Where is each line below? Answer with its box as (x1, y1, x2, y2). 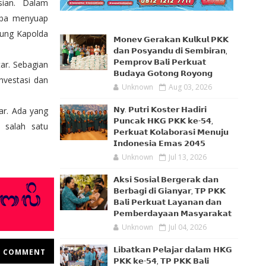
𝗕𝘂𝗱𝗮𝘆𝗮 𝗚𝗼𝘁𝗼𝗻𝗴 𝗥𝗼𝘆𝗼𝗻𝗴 (113, 68, 213, 78)
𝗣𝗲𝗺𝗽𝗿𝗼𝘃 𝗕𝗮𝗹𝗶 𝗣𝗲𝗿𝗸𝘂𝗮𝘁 (113, 57, 206, 67)
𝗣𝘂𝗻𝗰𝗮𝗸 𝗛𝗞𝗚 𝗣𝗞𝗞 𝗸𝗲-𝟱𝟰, (113, 116, 213, 126)
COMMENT (3, 247, 46, 258)
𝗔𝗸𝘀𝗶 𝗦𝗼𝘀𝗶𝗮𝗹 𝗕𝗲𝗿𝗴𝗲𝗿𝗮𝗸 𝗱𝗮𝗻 (113, 175, 218, 185)
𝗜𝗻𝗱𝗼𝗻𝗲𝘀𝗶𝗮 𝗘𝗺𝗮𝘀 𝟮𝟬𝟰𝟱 (113, 138, 205, 148)
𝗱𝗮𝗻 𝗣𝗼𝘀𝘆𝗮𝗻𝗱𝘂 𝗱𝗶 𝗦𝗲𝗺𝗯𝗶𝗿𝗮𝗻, (113, 46, 227, 56)
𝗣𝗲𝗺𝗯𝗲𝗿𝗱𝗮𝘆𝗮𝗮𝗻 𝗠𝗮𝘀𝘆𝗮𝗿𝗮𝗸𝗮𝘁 (113, 208, 232, 218)
